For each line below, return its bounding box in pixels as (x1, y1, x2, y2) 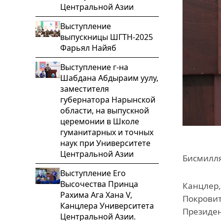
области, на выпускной (60, 105, 149, 116)
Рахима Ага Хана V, (60, 189, 132, 200)
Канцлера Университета (60, 200, 154, 211)
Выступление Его (60, 168, 126, 179)
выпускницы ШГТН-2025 (60, 32, 153, 42)
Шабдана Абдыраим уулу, (60, 73, 158, 83)
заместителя (60, 83, 109, 94)
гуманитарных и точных (60, 127, 153, 138)
